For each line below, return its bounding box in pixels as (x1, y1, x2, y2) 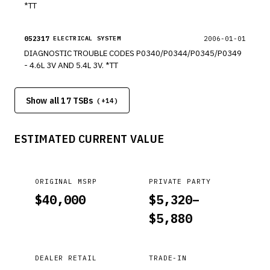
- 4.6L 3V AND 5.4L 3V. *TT (105, 60, 118, 71)
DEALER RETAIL (35, 254, 97, 262)
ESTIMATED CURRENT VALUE (14, 131, 165, 146)
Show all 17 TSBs (26, 95, 93, 106)
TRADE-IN (149, 254, 187, 262)
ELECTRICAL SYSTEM (53, 34, 121, 42)
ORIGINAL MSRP (35, 177, 97, 186)
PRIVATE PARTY (149, 177, 211, 186)
